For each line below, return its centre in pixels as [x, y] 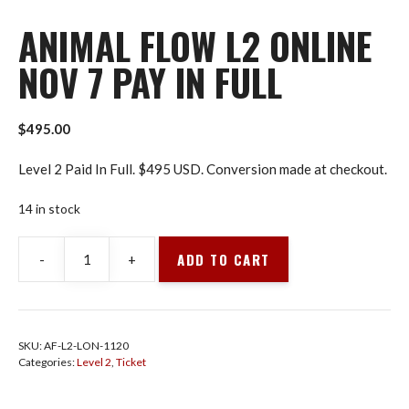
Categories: [47, 362]
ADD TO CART [224, 260]
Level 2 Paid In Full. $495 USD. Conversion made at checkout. [203, 169]
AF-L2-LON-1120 [86, 346]
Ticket [131, 362]
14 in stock [49, 208]
